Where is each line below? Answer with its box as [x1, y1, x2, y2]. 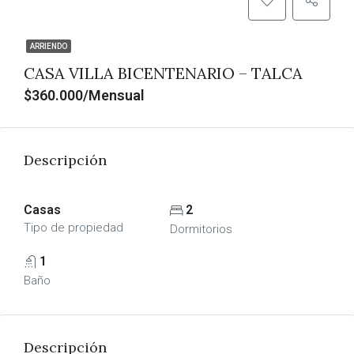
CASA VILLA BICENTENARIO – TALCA [24, 63, 303, 83]
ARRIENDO [30, 42, 67, 51]
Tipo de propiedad [24, 220, 123, 235]
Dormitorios [169, 222, 232, 236]
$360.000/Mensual [24, 87, 145, 104]
